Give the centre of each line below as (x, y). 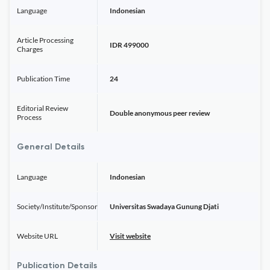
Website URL (37, 236)
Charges (30, 49)
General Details (51, 147)
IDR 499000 (129, 45)
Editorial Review (42, 108)
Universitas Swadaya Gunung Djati (164, 206)
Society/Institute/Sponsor (57, 206)
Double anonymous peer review (160, 113)
